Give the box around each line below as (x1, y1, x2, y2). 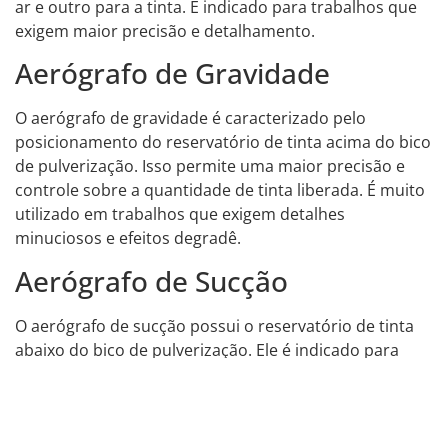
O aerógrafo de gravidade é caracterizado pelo (15, 107, 366, 130)
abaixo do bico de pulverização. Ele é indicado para (15, 338, 399, 361)
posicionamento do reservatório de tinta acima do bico (15, 131, 431, 154)
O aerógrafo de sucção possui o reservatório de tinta (15, 314, 414, 337)
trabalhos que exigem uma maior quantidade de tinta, (15, 362, 423, 385)
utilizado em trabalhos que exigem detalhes (15, 203, 345, 226)
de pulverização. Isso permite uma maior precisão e (15, 155, 405, 178)
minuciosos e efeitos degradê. (15, 227, 241, 250)
